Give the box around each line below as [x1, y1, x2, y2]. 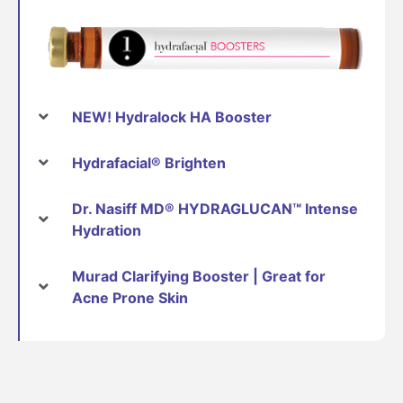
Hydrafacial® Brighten [72, 153, 226, 172]
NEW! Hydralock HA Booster [72, 107, 272, 126]
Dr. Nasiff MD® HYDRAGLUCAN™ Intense [72, 199, 358, 218]
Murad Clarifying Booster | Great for [72, 266, 326, 285]
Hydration [72, 220, 141, 239]
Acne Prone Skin [72, 288, 188, 307]
